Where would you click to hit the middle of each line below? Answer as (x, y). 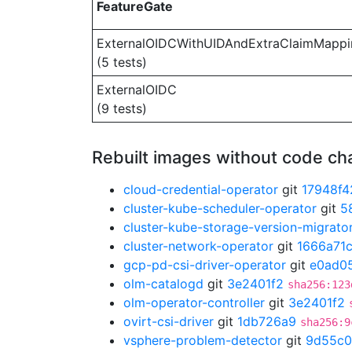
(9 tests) (122, 108)
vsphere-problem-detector (203, 340)
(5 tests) (122, 62)
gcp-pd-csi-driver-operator (205, 265)
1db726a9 (267, 321)
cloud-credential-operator (201, 189)
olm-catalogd (163, 284)
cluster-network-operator (198, 246)
